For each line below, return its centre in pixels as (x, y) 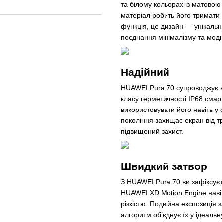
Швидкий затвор (164, 166)
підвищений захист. (152, 131)
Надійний (145, 72)
